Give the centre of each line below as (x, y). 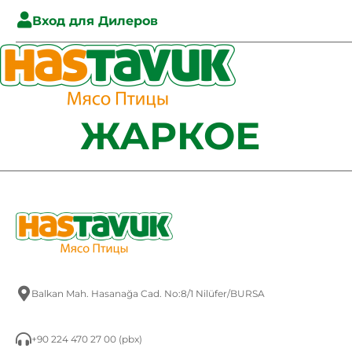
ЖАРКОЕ (170, 136)
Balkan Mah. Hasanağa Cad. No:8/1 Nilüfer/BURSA (148, 294)
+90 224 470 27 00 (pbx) (87, 339)
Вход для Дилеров (95, 21)
